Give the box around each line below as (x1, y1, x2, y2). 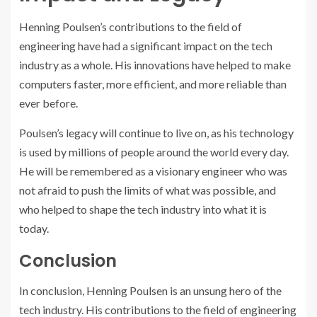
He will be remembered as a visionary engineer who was (19, 163, 287, 178)
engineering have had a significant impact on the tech (19, 38, 272, 52)
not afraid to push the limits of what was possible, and (19, 183, 276, 197)
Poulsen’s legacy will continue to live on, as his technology (19, 125, 294, 139)
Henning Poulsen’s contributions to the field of (19, 19, 242, 33)
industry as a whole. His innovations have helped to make (19, 57, 291, 71)
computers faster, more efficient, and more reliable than (19, 76, 287, 91)
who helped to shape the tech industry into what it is (19, 202, 267, 216)
